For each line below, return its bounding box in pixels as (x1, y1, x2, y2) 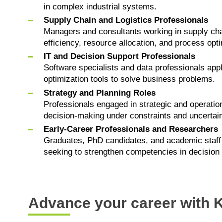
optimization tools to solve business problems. (43, 74, 215, 84)
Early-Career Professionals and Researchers (43, 124, 218, 134)
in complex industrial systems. (43, 1, 157, 11)
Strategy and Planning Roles (43, 88, 156, 98)
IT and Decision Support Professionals (43, 52, 195, 61)
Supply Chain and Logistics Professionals (43, 15, 208, 25)
